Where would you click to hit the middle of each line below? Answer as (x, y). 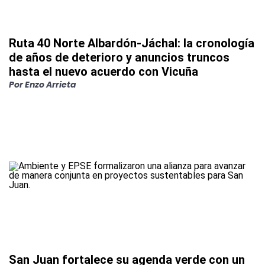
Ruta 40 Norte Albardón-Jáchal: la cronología (132, 43)
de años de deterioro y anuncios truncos (119, 58)
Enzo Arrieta (51, 85)
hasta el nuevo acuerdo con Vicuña (104, 72)
